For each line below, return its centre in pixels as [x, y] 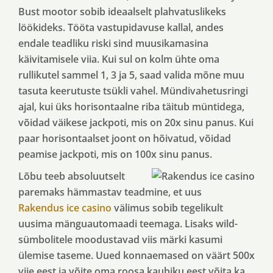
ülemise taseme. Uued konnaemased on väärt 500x [136, 255]
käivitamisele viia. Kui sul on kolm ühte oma [119, 59]
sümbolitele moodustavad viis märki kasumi [120, 239]
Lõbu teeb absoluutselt [72, 176]
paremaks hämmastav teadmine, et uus [110, 192]
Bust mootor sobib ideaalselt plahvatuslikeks [122, 12]
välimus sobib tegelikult [167, 208]
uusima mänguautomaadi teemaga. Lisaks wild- [128, 224]
